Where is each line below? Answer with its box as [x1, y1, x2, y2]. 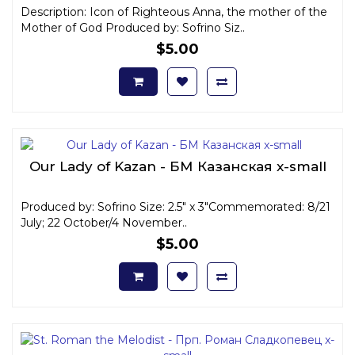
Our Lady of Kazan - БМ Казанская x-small [29, 158, 326, 174]
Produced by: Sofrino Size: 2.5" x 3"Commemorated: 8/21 [21, 199, 330, 214]
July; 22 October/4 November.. [21, 215, 187, 230]
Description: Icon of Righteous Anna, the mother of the [21, 4, 327, 19]
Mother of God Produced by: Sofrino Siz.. [21, 20, 245, 35]
